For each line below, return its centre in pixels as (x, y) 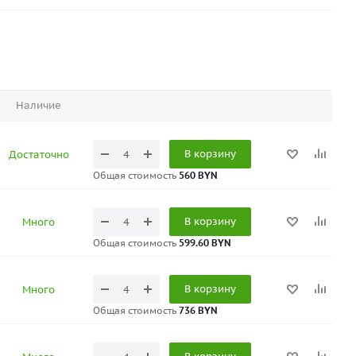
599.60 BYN (205, 243)
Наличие (39, 105)
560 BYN (198, 175)
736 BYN (198, 310)
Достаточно (39, 155)
